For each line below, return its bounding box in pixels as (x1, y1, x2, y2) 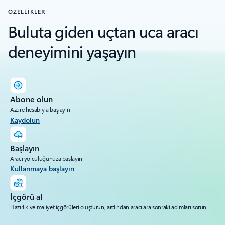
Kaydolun (10, 115, 40, 125)
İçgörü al (10, 191, 42, 202)
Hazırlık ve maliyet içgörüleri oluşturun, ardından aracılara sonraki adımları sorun (10, 203, 207, 211)
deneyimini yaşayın (8, 40, 136, 62)
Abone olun (10, 94, 53, 105)
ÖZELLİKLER (8, 7, 45, 16)
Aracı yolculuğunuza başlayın (10, 154, 82, 163)
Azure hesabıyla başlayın (10, 105, 70, 114)
